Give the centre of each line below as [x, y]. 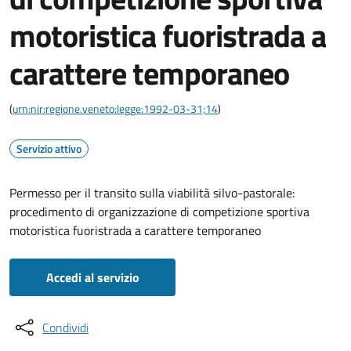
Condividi [65, 327]
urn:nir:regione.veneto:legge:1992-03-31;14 [115, 109]
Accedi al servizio [92, 277]
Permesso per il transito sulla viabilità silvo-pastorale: [152, 193]
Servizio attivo [49, 148]
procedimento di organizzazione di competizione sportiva [159, 212]
